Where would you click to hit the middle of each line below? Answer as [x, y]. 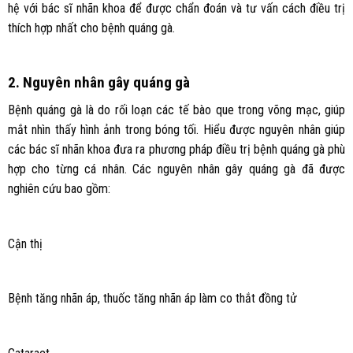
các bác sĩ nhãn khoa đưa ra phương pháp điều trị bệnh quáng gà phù [176, 149]
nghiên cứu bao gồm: [59, 188]
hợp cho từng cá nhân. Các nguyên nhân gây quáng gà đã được [176, 169]
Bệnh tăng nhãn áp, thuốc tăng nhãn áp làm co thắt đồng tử [152, 299]
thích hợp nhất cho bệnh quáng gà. [91, 28]
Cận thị [25, 243]
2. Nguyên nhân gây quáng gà [98, 83]
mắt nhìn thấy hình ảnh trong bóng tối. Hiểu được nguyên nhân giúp [176, 129]
